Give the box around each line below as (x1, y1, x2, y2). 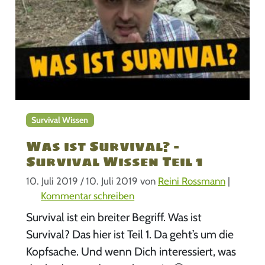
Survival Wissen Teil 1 (25, 150, 203, 172)
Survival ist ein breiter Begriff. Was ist (25, 210, 202, 225)
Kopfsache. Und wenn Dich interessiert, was (25, 244, 236, 259)
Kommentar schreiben (41, 190, 135, 202)
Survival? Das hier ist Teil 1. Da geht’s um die (25, 227, 234, 242)
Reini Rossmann (157, 175, 225, 188)
